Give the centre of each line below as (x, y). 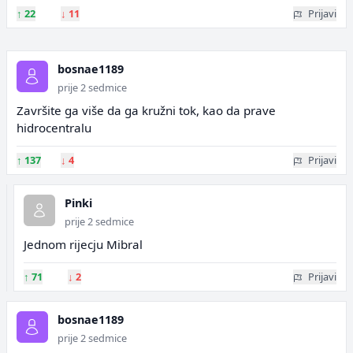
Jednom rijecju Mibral (83, 244)
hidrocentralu (54, 128)
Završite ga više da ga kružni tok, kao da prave (146, 110)
